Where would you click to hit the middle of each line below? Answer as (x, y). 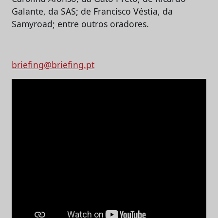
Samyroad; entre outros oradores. (80, 24)
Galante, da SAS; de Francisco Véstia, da (92, 11)
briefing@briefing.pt (53, 64)
